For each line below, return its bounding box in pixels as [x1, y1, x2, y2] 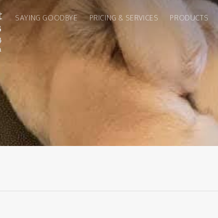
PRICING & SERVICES [89, 14, 159, 22]
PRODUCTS [170, 14, 209, 22]
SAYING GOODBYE [15, 14, 78, 22]
